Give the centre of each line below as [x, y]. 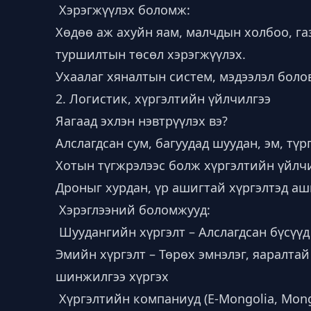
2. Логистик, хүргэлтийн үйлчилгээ [163, 99]
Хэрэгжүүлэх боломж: [123, 10]
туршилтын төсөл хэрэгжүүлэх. [151, 54]
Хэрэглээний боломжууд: [133, 210]
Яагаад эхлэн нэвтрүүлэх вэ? [142, 121]
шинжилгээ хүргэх [112, 276]
